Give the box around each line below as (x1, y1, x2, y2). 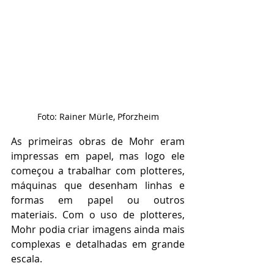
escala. (11, 251, 42, 265)
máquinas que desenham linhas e (11, 178, 185, 192)
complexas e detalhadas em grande (11, 237, 185, 251)
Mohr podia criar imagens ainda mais (11, 222, 185, 236)
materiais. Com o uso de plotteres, (11, 207, 185, 221)
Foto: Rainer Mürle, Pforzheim (37, 110, 159, 122)
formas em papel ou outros (11, 193, 185, 207)
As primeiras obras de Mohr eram (11, 134, 185, 148)
